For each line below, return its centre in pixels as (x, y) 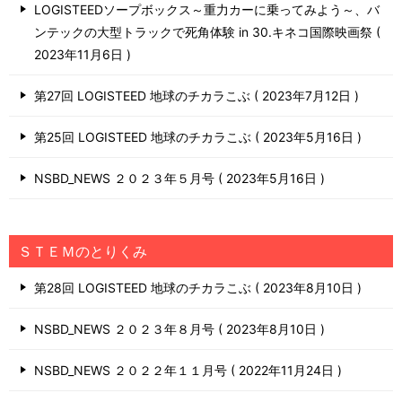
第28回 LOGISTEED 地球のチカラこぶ (144, 287)
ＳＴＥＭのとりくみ (83, 251)
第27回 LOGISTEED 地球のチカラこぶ (144, 95)
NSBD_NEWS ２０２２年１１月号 (132, 370)
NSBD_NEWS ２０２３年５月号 (126, 178)
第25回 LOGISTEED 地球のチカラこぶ (144, 136)
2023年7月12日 (306, 95)
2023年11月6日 (80, 54)
